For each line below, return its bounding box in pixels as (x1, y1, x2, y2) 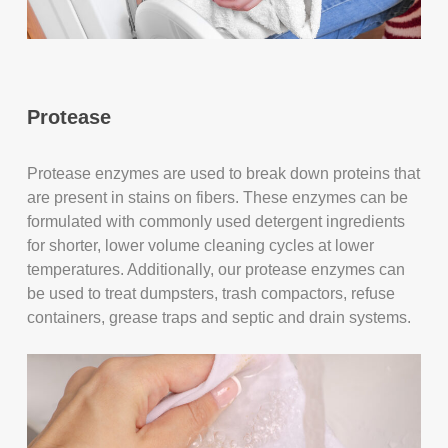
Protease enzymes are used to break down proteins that (27, 164, 421, 182)
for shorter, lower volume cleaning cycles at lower (27, 236, 375, 254)
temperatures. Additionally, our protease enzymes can (27, 260, 406, 278)
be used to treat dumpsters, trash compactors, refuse (27, 284, 396, 302)
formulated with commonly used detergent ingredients (27, 212, 406, 230)
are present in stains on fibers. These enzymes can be (27, 188, 409, 206)
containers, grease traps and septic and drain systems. (27, 308, 412, 326)
